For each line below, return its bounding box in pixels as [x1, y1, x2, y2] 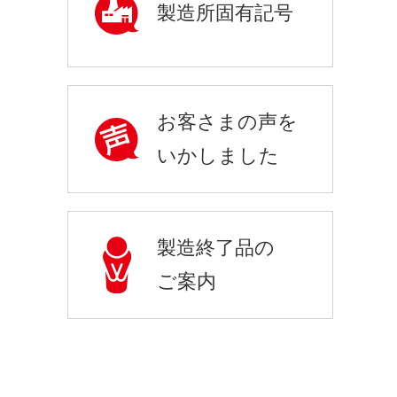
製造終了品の [157, 237, 275, 259]
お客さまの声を [157, 111, 298, 133]
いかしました [157, 144, 279, 167]
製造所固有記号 [157, 2, 293, 24]
